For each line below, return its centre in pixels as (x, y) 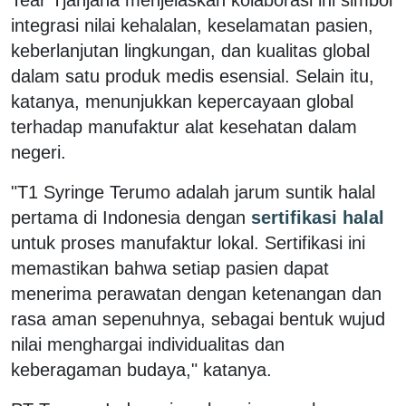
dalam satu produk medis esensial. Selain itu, (193, 76)
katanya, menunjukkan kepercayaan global (182, 101)
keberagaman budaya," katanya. (141, 369)
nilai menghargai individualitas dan (148, 344)
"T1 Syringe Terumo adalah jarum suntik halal (193, 192)
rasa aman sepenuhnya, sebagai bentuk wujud (198, 319)
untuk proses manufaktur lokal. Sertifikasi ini (188, 242)
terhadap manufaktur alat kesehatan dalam (184, 126)
